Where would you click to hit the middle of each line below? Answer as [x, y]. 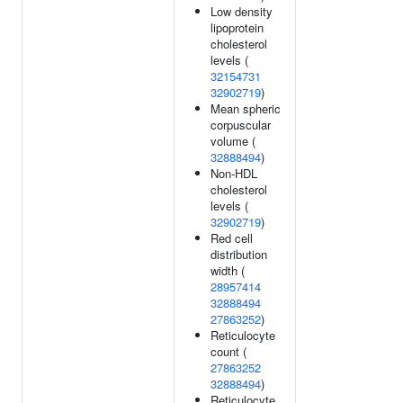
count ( [228, 351]
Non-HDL [234, 173]
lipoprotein [237, 27]
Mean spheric [246, 108]
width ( [228, 270]
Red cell [232, 238]
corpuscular [241, 125]
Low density [242, 11]
